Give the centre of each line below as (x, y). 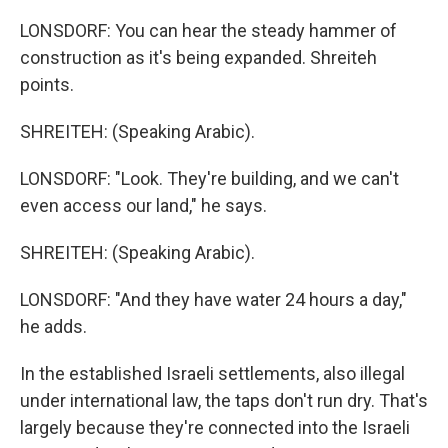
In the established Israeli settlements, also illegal (212, 373)
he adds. (53, 326)
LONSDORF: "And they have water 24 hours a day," (213, 299)
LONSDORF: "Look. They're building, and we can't (209, 178)
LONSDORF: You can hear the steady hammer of (208, 30)
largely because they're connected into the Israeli (215, 427)
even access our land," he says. (143, 205)
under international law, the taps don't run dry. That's (224, 400)
